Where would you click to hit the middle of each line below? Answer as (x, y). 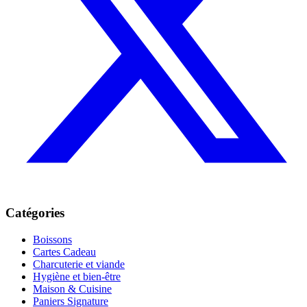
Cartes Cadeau (64, 252)
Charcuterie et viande (79, 265)
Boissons (52, 240)
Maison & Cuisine (72, 289)
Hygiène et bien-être (77, 277)
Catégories (35, 213)
